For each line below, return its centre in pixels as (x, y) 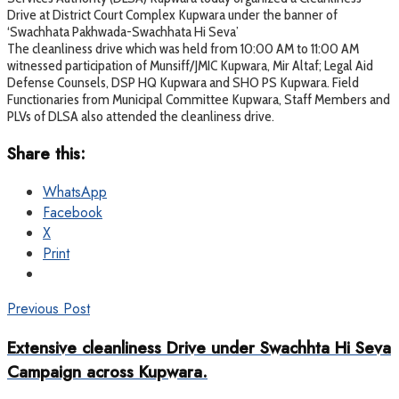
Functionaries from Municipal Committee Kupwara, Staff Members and (199, 99)
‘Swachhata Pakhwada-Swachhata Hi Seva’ (123, 31)
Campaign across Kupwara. (107, 372)
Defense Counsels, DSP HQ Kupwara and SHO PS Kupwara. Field (183, 82)
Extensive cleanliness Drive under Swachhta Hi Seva (199, 348)
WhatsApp (75, 192)
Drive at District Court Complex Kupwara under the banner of (172, 14)
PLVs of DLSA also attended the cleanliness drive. (141, 116)
